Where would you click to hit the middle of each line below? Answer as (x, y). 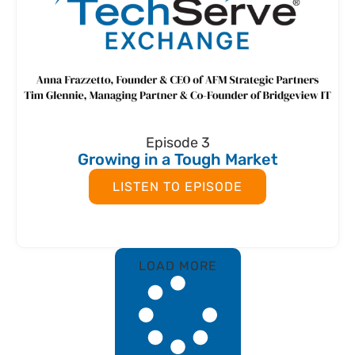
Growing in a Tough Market (177, 159)
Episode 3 (177, 142)
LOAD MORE (177, 265)
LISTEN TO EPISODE (177, 186)
